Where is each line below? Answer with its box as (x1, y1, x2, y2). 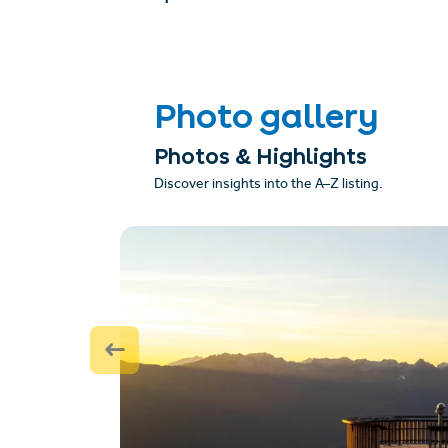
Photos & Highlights (153, 148, 367, 164)
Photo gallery (153, 104, 379, 129)
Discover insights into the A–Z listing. (153, 179, 383, 193)
